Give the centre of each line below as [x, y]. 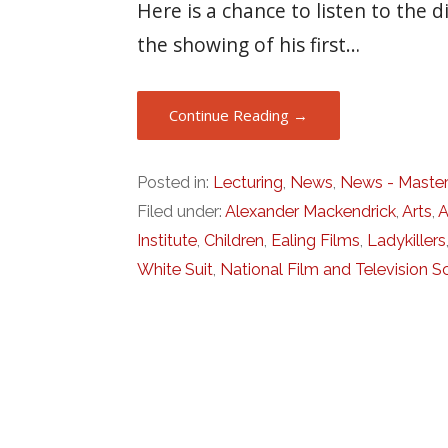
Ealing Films [316, 241]
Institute [167, 241]
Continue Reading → [239, 114]
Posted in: [175, 183]
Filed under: [181, 212]
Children [234, 241]
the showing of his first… [249, 44]
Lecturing [248, 183]
